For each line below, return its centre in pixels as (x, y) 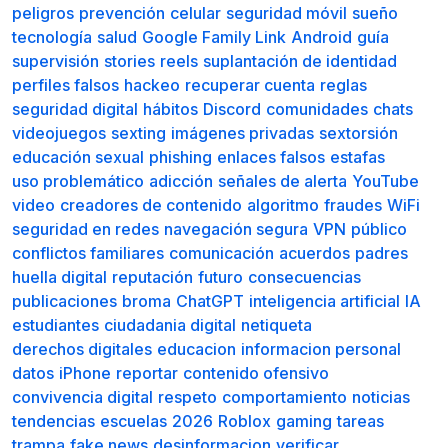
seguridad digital (75, 109)
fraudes (353, 205)
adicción (181, 181)
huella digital (59, 277)
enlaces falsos (271, 157)
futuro (220, 277)
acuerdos (314, 253)
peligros (43, 13)
